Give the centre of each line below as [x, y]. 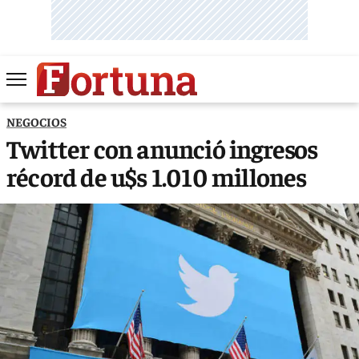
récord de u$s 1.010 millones [157, 176]
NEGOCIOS [36, 121]
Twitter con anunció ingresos [162, 148]
